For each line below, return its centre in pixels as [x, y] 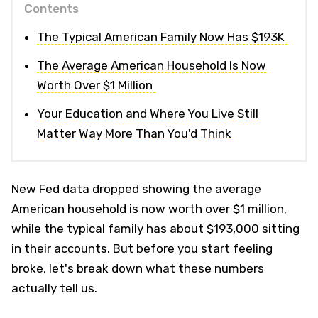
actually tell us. [54, 288]
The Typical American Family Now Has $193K [162, 37]
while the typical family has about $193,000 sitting [155, 228]
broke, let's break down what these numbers [138, 268]
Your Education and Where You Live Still [148, 113]
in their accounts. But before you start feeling [142, 248]
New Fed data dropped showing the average [136, 188]
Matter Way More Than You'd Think [134, 133]
